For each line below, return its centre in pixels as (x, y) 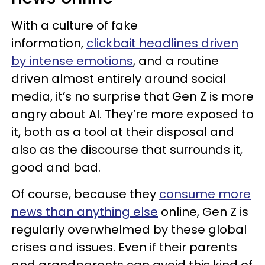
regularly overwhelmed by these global (129, 230)
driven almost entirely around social (119, 79)
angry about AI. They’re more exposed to (132, 114)
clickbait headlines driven (162, 43)
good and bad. (56, 167)
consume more (205, 194)
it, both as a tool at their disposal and (123, 132)
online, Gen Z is (203, 212)
